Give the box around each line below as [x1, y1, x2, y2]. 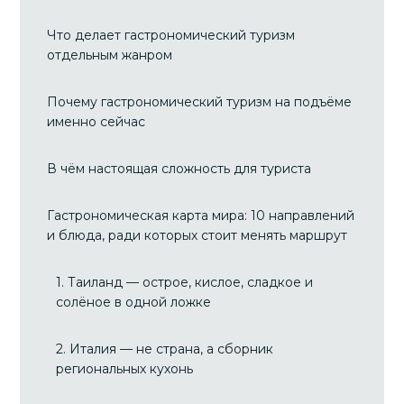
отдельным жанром [47, 47, 173, 63]
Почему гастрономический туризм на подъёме [47, 94, 353, 110]
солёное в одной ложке [56, 294, 212, 310]
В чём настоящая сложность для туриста [47, 161, 312, 177]
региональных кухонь [56, 361, 194, 377]
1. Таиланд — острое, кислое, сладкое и [56, 274, 314, 290]
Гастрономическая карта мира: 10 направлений [47, 207, 355, 224]
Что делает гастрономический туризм [47, 27, 296, 43]
